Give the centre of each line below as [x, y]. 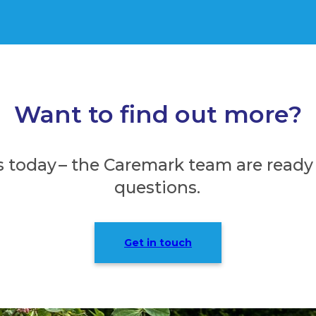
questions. [158, 188]
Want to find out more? [158, 114]
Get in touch [158, 242]
